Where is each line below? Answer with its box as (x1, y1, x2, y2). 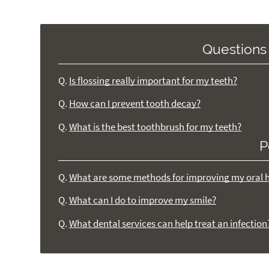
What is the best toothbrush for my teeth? (69, 120, 242, 133)
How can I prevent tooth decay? (69, 97, 201, 110)
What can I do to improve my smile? (69, 194, 217, 207)
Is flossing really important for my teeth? (69, 74, 238, 87)
